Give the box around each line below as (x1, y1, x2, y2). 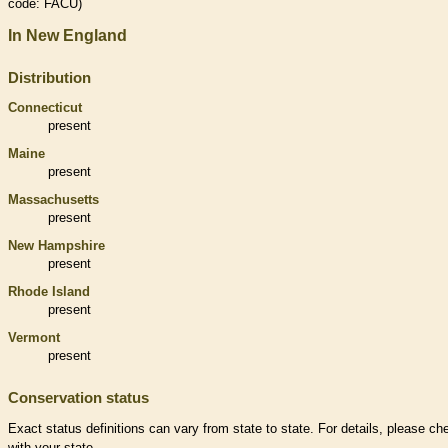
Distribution (8, 69, 91, 87)
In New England (8, 27, 127, 45)
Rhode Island (8, 284, 90, 300)
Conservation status (8, 389, 149, 407)
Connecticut (8, 100, 82, 116)
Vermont (8, 330, 60, 346)
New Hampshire (8, 238, 105, 254)
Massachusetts (8, 192, 99, 208)
